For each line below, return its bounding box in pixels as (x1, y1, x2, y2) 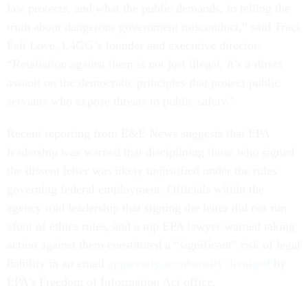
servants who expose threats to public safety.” (7, 94, 235, 109)
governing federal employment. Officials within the (7, 182, 264, 197)
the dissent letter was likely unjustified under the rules (7, 164, 277, 178)
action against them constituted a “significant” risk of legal (7, 238, 300, 252)
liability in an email (7, 256, 108, 271)
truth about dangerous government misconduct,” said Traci (7, 20, 300, 34)
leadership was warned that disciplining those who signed (7, 145, 294, 159)
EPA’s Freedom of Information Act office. (7, 275, 216, 289)
